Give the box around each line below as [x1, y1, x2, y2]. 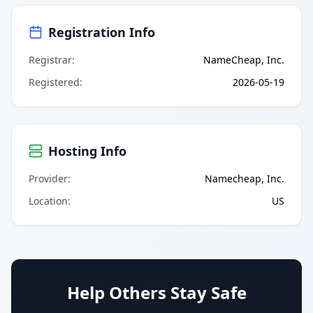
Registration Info [48, 23, 155, 41]
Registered [29, 75, 80, 89]
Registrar [29, 52, 72, 66]
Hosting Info [48, 142, 126, 159]
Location [29, 194, 68, 208]
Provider [29, 171, 68, 185]
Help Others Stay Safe [66, 280, 247, 304]
